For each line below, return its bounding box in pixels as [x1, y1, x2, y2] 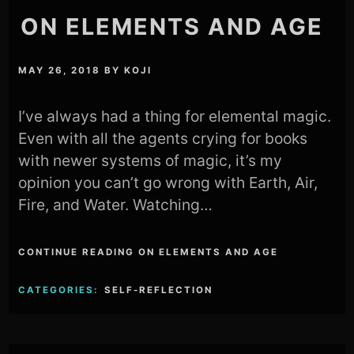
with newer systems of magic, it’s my [18, 151, 283, 171]
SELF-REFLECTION [104, 284, 213, 296]
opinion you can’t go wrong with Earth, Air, [18, 173, 318, 193]
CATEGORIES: [18, 284, 103, 296]
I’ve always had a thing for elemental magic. [18, 107, 332, 126]
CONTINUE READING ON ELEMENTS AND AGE [18, 246, 279, 258]
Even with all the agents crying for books [18, 129, 308, 149]
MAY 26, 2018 [18, 65, 101, 77]
